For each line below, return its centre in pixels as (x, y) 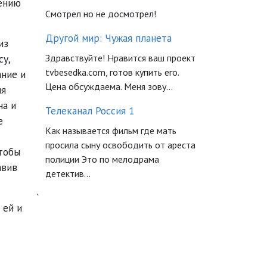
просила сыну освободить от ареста (120, 145)
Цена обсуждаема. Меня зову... (109, 86)
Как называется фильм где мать (111, 130)
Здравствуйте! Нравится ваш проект (120, 58)
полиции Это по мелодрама (102, 159)
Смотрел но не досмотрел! (101, 13)
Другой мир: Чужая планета (108, 38)
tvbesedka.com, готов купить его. (112, 72)
